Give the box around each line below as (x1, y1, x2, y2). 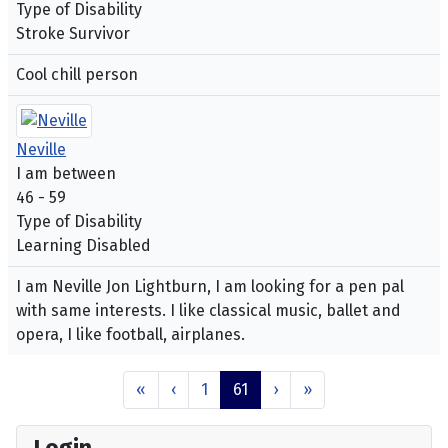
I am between (16, 164, 116, 184)
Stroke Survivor (16, 24, 130, 44)
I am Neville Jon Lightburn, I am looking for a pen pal (16, 277, 404, 297)
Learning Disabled (16, 236, 151, 256)
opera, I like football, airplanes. (16, 325, 245, 345)
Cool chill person (16, 65, 138, 85)
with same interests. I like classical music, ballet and (16, 301, 401, 321)
